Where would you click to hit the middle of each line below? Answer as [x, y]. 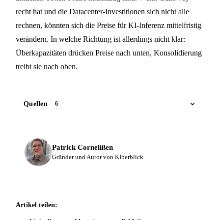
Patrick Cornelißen [82, 147]
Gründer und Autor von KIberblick [97, 157]
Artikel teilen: [37, 205]
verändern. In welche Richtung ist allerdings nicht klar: [100, 39]
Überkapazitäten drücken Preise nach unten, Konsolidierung [109, 53]
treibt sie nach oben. [47, 66]
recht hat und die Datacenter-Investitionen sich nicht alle [102, 11]
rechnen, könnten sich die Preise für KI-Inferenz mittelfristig [109, 25]
